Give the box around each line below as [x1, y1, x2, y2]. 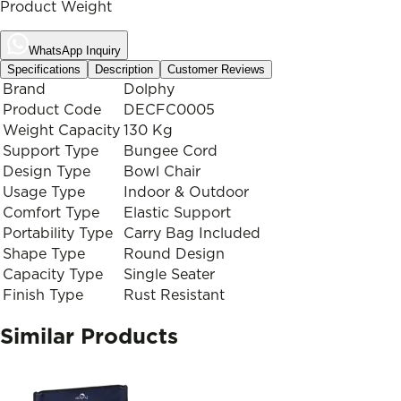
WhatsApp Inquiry [29, 43, 121, 57]
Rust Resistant [124, 287, 225, 303]
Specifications [7, 62, 81, 76]
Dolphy [124, 81, 175, 97]
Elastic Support [124, 205, 231, 220]
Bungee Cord [124, 143, 218, 158]
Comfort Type [3, 205, 99, 220]
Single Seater [124, 267, 215, 282]
